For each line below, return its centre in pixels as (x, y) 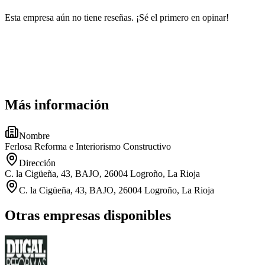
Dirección (37, 163)
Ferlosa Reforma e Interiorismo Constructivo (88, 147)
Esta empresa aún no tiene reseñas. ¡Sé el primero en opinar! (117, 17)
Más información (57, 105)
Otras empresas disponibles (88, 216)
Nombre (34, 136)
